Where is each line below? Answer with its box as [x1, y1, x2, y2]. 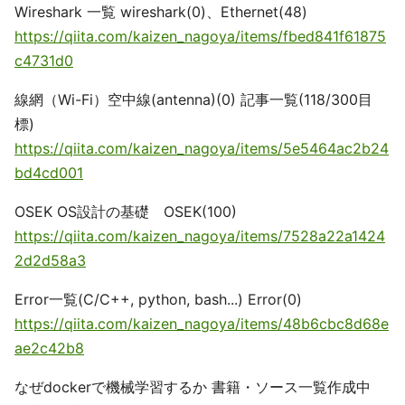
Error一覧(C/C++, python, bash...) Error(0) [14, 290, 302, 308]
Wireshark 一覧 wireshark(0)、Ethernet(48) [14, 3, 307, 21]
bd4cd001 [14, 164, 83, 182]
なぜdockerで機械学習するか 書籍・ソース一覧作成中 [14, 378, 371, 396]
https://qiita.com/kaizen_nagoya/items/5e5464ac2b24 [14, 139, 389, 157]
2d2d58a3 [14, 251, 86, 269]
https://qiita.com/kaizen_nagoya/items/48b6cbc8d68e [14, 315, 389, 333]
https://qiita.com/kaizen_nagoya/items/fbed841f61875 [14, 27, 386, 45]
